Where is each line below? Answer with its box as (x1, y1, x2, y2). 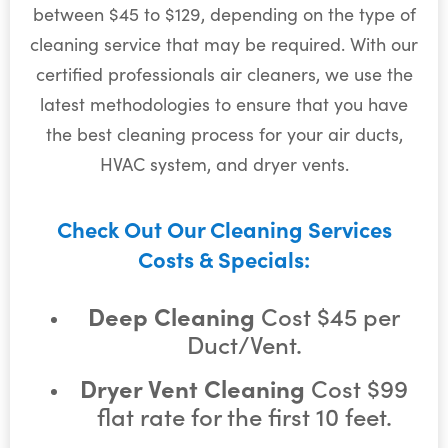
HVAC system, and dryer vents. (99, 152, 349, 177)
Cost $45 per (261, 298, 400, 332)
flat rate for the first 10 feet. (96, 398, 392, 432)
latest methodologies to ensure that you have (40, 92, 408, 117)
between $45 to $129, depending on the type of (32, 2, 416, 27)
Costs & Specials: (138, 242, 310, 274)
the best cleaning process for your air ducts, (45, 122, 403, 147)
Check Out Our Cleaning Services (56, 212, 392, 244)
